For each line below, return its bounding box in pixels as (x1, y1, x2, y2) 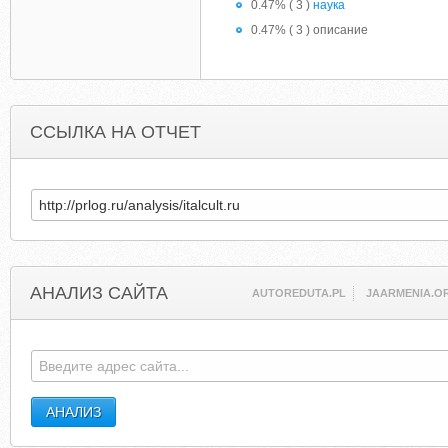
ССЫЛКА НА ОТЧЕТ (30, 122, 201, 142)
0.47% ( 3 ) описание (251, 23, 368, 37)
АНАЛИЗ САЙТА (30, 283, 168, 303)
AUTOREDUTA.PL (252, 287, 347, 299)
